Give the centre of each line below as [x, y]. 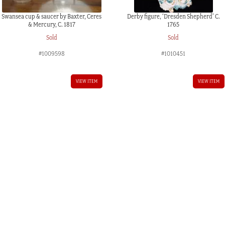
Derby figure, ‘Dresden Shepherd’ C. [173, 16]
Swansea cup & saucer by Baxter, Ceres [52, 16]
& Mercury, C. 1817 [51, 24]
